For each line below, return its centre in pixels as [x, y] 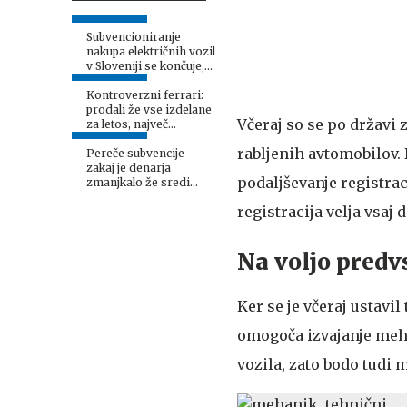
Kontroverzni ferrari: [145, 95]
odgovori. [114, 211]
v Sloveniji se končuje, [145, 66]
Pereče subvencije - [140, 153]
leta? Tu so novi [129, 197]
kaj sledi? [111, 80]
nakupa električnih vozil [151, 51]
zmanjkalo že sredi [138, 182]
